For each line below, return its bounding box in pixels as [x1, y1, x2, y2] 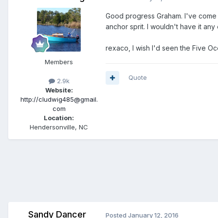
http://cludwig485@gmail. [20, 95, 98, 104]
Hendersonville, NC [30, 123, 88, 131]
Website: [45, 86, 73, 94]
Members [45, 58, 73, 66]
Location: [44, 114, 74, 122]
